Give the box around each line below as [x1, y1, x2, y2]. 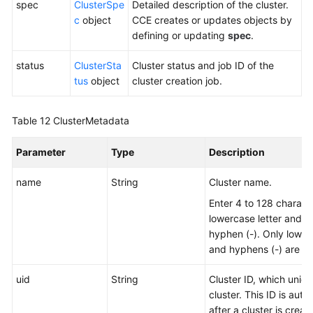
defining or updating [132, 29, 228, 41]
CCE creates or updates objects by [132, 14, 292, 26]
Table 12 [12, 115, 53, 126]
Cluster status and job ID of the [132, 59, 274, 71]
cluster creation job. [132, 75, 222, 87]
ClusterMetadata [53, 115, 129, 126]
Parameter [16, 146, 66, 158]
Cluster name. [209, 176, 272, 188]
